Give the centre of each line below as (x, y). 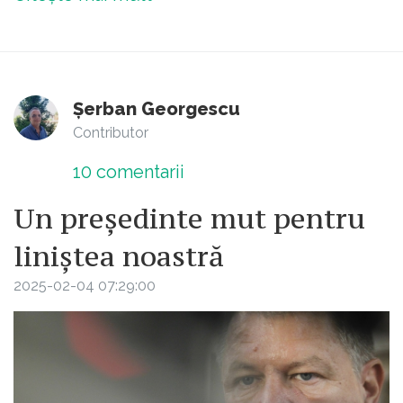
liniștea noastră (119, 256)
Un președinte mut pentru (189, 218)
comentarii (138, 171)
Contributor (111, 132)
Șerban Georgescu (157, 108)
